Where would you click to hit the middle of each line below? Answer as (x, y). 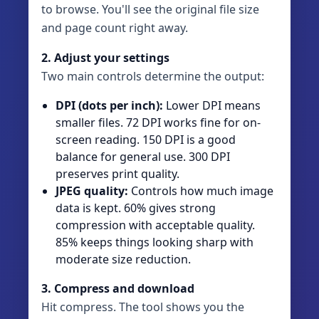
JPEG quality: (92, 191)
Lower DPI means (212, 106)
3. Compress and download (118, 289)
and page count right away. (115, 28)
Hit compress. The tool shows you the (143, 307)
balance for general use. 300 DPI (143, 157)
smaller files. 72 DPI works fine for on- (158, 123)
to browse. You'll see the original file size (150, 10)
